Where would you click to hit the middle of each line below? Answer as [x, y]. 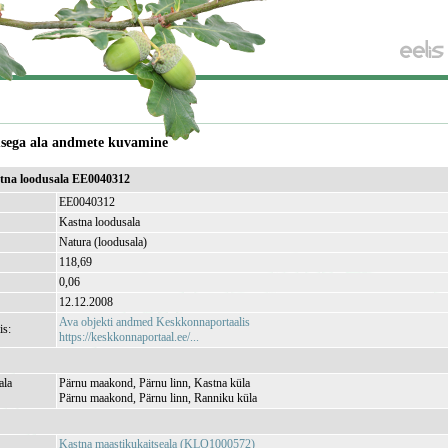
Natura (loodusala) [103, 242]
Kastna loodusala [100, 222]
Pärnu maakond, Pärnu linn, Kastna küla [155, 383]
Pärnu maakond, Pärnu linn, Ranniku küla [158, 398]
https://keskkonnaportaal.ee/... [129, 337]
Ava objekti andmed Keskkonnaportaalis [155, 322]
